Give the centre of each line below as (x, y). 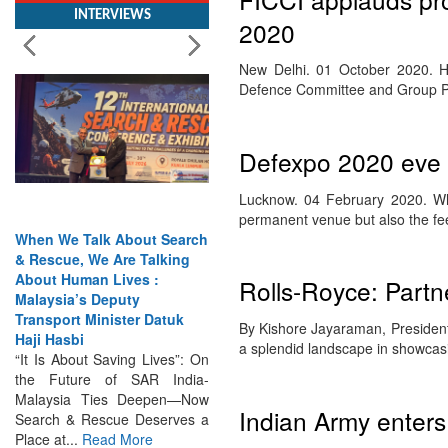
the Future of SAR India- (112, 358)
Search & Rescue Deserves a (112, 398)
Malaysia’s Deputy (77, 278)
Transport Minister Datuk (99, 298)
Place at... (48, 418)
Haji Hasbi (49, 318)
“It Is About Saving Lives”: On (112, 338)
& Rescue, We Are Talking (102, 238)
